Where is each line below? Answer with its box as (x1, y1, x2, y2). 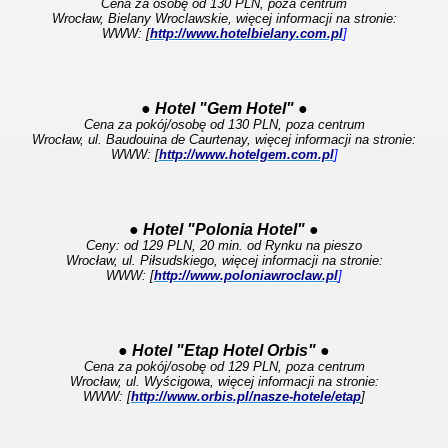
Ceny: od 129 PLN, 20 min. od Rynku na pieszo (86, 238, 362, 253)
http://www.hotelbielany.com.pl (149, 26, 343, 41)
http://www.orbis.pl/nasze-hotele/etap (131, 389, 361, 404)
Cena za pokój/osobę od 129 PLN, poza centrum (83, 359, 365, 374)
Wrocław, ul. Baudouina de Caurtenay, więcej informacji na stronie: (32, 132, 416, 147)
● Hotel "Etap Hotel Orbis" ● (118, 342, 330, 359)
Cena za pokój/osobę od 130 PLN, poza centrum (83, 117, 365, 132)
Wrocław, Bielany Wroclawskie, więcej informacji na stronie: (51, 11, 397, 26)
